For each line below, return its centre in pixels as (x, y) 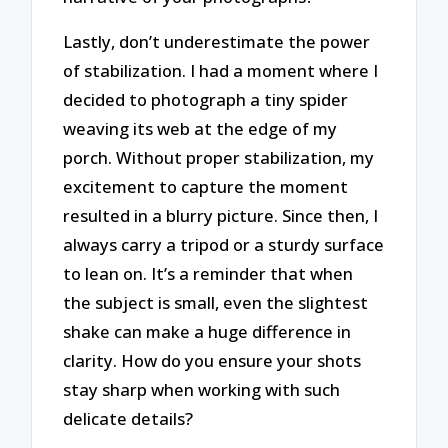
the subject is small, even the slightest (216, 302)
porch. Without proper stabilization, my (219, 157)
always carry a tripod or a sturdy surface (224, 244)
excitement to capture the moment (206, 186)
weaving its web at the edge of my (200, 128)
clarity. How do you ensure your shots (212, 360)
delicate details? (128, 418)
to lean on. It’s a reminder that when (208, 273)
